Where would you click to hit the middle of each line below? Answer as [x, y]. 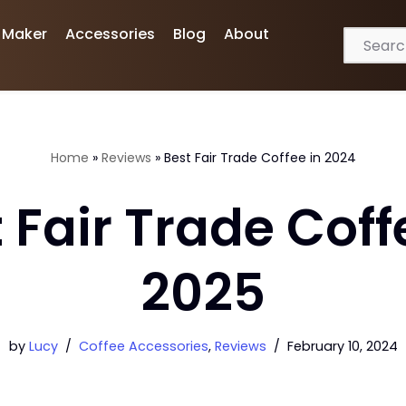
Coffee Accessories [143, 346]
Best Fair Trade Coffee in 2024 [260, 158]
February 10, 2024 [342, 346]
